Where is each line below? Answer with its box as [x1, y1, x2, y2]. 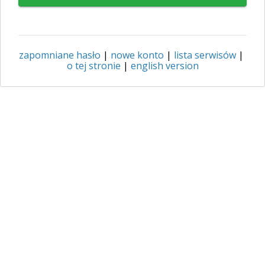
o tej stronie [66, 59, 121, 73]
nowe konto [111, 49, 164, 62]
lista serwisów [174, 49, 236, 62]
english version [130, 59, 199, 73]
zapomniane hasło [19, 49, 101, 62]
